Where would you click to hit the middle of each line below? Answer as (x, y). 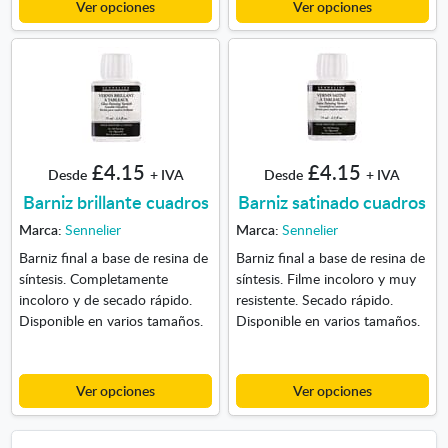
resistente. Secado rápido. (314, 299)
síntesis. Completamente (93, 278)
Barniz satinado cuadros (332, 202)
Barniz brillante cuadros (115, 202)
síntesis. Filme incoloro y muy (325, 278)
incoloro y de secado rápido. (107, 299)
